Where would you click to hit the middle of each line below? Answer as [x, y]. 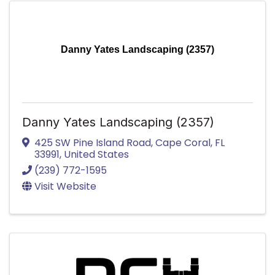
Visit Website [65, 186]
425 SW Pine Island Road [93, 142]
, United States [94, 154]
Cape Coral [183, 142]
